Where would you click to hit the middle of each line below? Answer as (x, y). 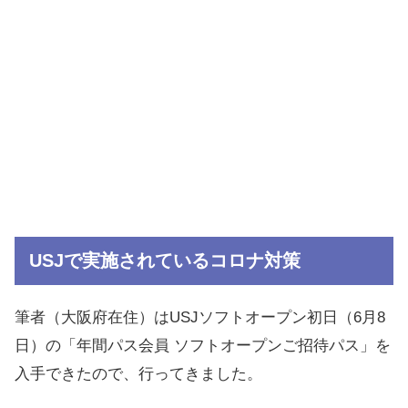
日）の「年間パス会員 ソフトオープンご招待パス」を (203, 346)
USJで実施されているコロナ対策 (165, 260)
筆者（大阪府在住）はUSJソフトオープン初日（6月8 (200, 318)
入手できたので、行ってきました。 (138, 374)
